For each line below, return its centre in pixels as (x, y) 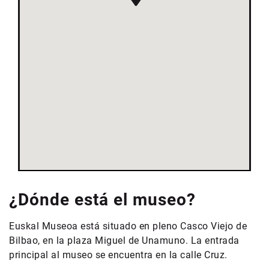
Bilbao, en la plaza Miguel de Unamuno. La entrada (124, 240)
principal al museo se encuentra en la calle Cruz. (118, 255)
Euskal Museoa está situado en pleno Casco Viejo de (128, 226)
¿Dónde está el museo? (102, 200)
